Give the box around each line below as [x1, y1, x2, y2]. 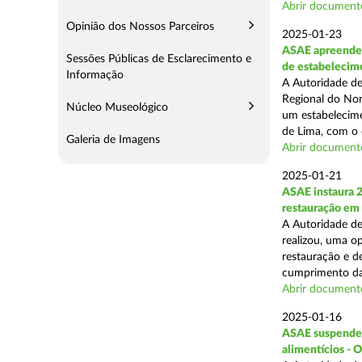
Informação [66, 69, 124, 81]
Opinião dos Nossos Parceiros [66, 21, 214, 32]
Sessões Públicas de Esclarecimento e [66, 53, 251, 65]
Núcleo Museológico [66, 102, 168, 113]
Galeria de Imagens [66, 134, 160, 145]
